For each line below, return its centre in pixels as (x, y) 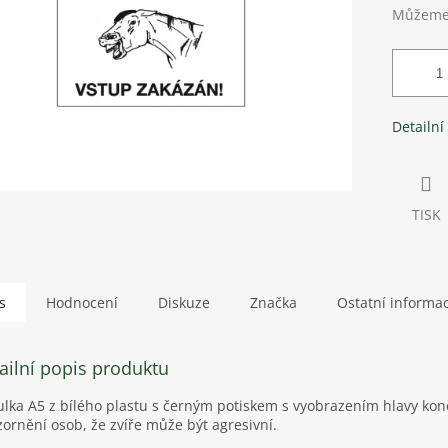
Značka (273, 303)
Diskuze (184, 303)
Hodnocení (82, 303)
